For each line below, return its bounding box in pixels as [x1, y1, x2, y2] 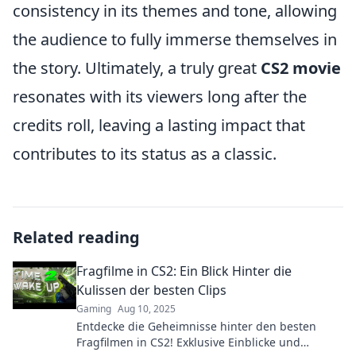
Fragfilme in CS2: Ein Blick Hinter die [76, 262, 292, 280]
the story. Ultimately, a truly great [13, 57, 261, 79]
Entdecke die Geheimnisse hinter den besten [76, 319, 316, 334]
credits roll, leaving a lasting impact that [13, 114, 305, 136]
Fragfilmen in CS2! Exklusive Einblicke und [76, 335, 300, 350]
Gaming [76, 302, 111, 315]
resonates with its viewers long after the [13, 86, 307, 107]
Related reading [13, 226, 140, 248]
